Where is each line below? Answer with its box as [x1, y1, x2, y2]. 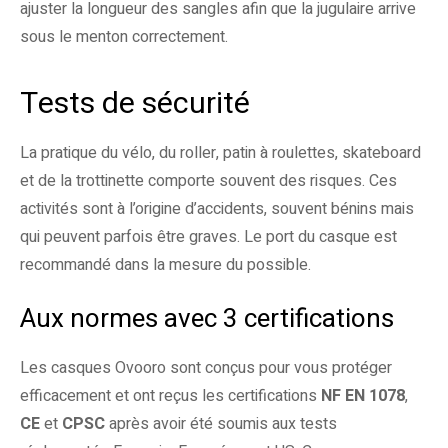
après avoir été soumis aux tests [105, 412, 337, 436]
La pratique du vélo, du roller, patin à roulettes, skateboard [20, 141, 421, 165]
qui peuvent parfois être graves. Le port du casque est [20, 225, 397, 249]
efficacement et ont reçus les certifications [20, 384, 321, 408]
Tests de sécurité [20, 82, 250, 126]
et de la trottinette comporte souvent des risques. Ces [20, 169, 397, 193]
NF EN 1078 [321, 384, 405, 408]
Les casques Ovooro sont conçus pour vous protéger [20, 356, 392, 380]
